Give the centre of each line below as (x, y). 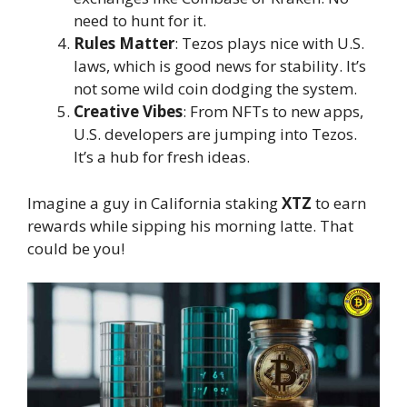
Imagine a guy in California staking (154, 203)
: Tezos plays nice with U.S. (269, 44)
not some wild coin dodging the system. (215, 89)
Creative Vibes (128, 112)
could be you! (76, 248)
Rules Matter (124, 44)
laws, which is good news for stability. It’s (220, 66)
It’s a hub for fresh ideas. (162, 157)
